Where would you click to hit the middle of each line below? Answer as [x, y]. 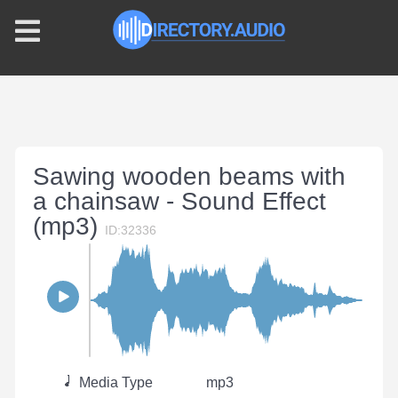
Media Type [114, 382]
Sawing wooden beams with [189, 176]
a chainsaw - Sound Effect [179, 201]
